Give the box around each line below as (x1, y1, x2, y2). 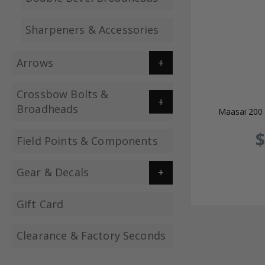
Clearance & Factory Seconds (17, 228, 166, 243)
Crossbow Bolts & (17, 87, 109, 102)
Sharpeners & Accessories (25, 22, 159, 37)
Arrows (17, 55, 53, 70)
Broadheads (17, 102, 79, 117)
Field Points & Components (17, 133, 158, 148)
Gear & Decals (17, 165, 89, 180)
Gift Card (17, 196, 64, 211)
